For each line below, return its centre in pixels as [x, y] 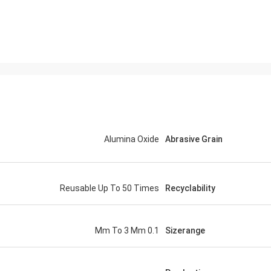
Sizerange [185, 230]
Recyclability [190, 188]
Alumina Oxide [132, 139]
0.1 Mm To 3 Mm [153, 230]
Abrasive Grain [194, 139]
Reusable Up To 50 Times [109, 188]
